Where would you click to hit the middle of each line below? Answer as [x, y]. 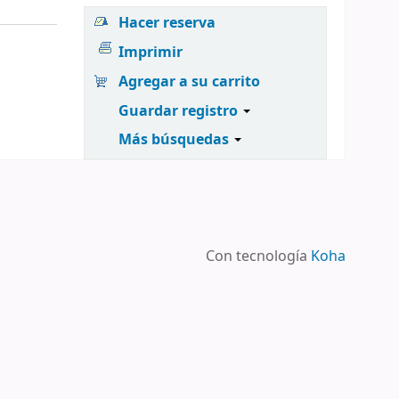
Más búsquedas [176, 140]
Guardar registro [180, 111]
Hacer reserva [167, 24]
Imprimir [151, 53]
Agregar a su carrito [190, 81]
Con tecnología [258, 257]
